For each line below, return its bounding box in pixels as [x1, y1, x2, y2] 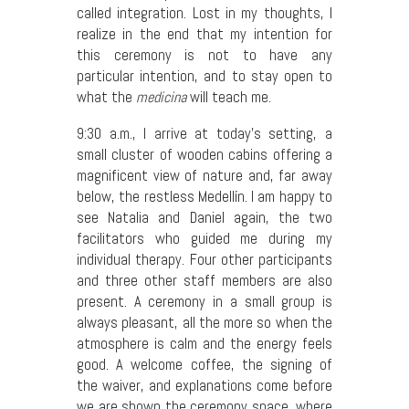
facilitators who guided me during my [77, 228, 332, 248]
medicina [136, 88, 186, 108]
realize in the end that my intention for [77, 25, 332, 45]
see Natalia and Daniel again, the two [77, 207, 332, 227]
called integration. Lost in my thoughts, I [77, 4, 332, 24]
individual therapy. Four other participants [77, 249, 332, 269]
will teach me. [186, 88, 271, 108]
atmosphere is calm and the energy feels [77, 333, 332, 353]
